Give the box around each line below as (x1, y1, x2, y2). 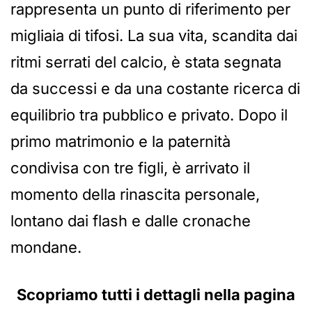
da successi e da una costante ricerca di (10, 79, 300, 98)
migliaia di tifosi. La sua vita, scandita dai (10, 26, 297, 45)
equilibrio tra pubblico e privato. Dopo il (10, 106, 288, 125)
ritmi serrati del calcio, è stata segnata (10, 53, 281, 72)
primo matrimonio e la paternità (10, 132, 231, 151)
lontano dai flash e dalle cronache (10, 212, 251, 231)
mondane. (10, 238, 81, 257)
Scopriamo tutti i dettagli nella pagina (17, 286, 295, 304)
